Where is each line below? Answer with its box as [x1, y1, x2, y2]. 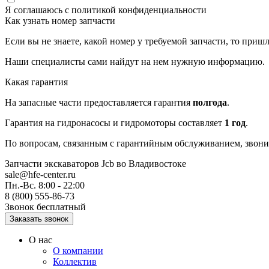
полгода [193, 97, 227, 107]
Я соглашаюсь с [5, 5, 71, 15]
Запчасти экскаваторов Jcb [5, 159, 116, 169]
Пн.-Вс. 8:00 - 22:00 [5, 180, 85, 190]
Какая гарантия [5, 77, 68, 87]
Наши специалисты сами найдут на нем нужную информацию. [5, 56, 265, 67]
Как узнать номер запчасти [5, 16, 115, 26]
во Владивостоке [116, 159, 186, 169]
